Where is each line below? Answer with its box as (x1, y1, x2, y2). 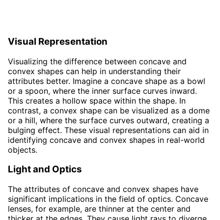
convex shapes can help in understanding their (8, 66, 181, 76)
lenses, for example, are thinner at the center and (8, 204, 191, 214)
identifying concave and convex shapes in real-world (8, 135, 205, 145)
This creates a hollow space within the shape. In (8, 95, 186, 106)
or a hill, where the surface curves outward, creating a (8, 115, 209, 125)
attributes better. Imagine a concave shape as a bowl (8, 76, 205, 86)
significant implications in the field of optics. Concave (8, 194, 208, 204)
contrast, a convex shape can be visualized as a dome (8, 105, 210, 115)
